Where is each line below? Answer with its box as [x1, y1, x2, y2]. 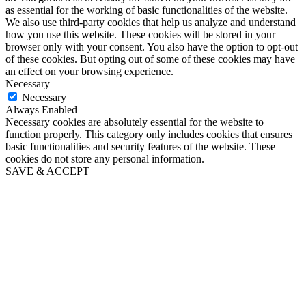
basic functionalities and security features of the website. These [5, 140, 275, 152]
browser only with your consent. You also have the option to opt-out [5, 40, 298, 53]
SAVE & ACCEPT [5, 165, 89, 177]
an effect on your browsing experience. [5, 65, 173, 77]
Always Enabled [5, 103, 77, 115]
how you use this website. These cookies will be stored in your [5, 28, 275, 40]
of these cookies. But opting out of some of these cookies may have [5, 53, 295, 65]
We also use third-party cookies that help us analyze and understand [5, 16, 296, 28]
